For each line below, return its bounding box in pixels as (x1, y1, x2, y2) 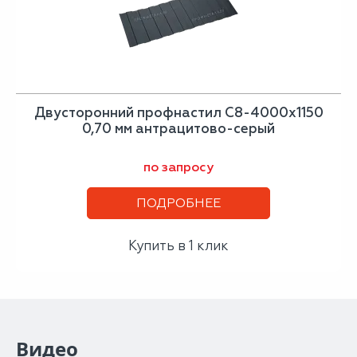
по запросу (143, 159, 214, 175)
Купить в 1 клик (128, 237, 229, 253)
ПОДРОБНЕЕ (136, 195, 221, 210)
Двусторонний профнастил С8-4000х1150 (33, 104, 324, 120)
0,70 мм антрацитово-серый (82, 120, 275, 136)
